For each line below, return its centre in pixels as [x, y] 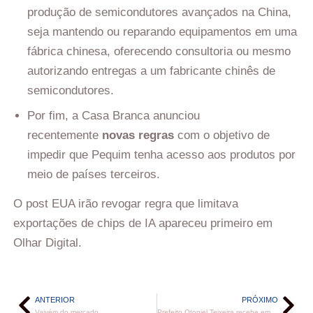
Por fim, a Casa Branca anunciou [114, 116]
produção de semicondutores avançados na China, [159, 13]
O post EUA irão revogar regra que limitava [126, 203]
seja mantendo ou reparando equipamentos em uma [162, 32]
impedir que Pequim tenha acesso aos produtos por [161, 155]
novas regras [138, 136]
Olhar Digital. [48, 242]
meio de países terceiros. [94, 175]
